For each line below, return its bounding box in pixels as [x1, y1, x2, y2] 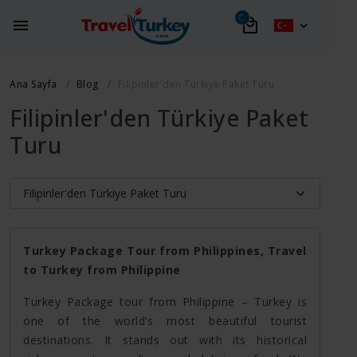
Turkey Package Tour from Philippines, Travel [23, 242, 307, 258]
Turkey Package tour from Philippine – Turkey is [23, 293, 307, 309]
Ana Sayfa [10, 76, 57, 91]
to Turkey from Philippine [23, 261, 184, 277]
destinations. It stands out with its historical [23, 331, 307, 347]
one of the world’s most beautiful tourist [23, 312, 307, 328]
